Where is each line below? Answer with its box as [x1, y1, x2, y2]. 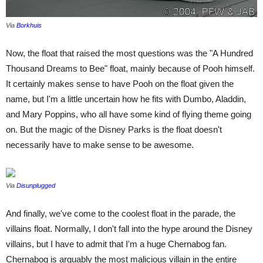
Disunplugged [15, 182, 55, 190]
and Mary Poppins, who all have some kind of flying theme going [6, 109, 251, 120]
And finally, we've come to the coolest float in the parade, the [6, 208, 235, 219]
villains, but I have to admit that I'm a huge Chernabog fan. [6, 239, 227, 249]
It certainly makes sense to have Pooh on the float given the [6, 79, 234, 89]
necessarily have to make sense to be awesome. [6, 140, 194, 150]
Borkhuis [16, 22, 42, 29]
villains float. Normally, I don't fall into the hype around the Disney [6, 224, 252, 234]
